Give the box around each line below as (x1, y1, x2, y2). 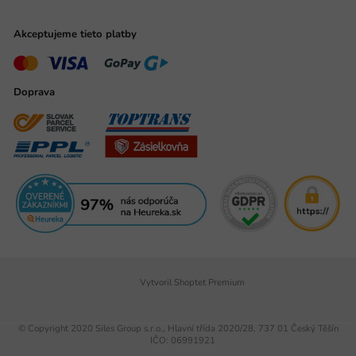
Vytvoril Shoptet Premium (139, 276, 245, 288)
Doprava (14, 84, 55, 99)
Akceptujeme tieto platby (14, 26, 137, 41)
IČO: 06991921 (141, 335, 215, 347)
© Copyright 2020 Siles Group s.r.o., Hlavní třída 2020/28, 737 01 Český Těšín (17, 323, 339, 335)
